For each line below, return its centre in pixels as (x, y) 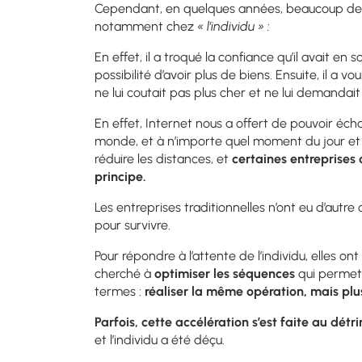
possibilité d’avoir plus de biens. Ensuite (206, 74)
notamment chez (146, 26)
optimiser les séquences (225, 273)
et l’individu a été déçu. (160, 339)
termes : (120, 291)
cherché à (124, 273)
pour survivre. (134, 225)
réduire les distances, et (162, 158)
